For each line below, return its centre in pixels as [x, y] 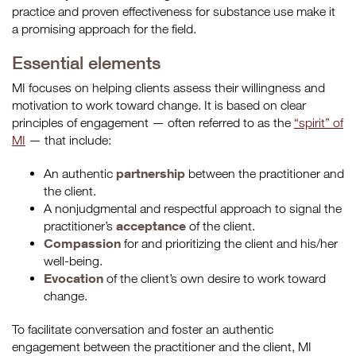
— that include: [68, 140]
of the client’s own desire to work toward [215, 278]
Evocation [74, 278]
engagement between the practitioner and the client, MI [162, 346]
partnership [151, 173]
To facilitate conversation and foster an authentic [143, 329]
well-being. [73, 261]
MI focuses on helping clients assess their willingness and [168, 87]
